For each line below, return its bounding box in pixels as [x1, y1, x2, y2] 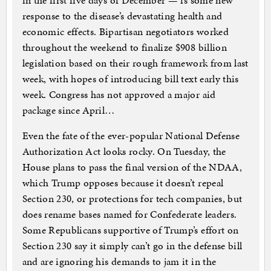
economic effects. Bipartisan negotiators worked [22, 24, 229, 39]
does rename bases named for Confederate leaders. [22, 207, 237, 222]
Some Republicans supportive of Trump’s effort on [22, 223, 239, 238]
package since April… [22, 103, 115, 118]
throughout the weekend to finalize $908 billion [22, 40, 227, 55]
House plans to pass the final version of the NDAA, [22, 160, 243, 175]
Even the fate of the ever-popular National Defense [22, 128, 240, 143]
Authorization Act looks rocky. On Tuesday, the [22, 144, 226, 159]
